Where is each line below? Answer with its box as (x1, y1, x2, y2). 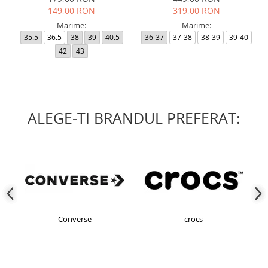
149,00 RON (48, 5, 95, 17)
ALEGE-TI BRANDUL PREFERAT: (28, 108, 240, 129)
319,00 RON (173, 5, 220, 17)
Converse (57, 214, 92, 225)
